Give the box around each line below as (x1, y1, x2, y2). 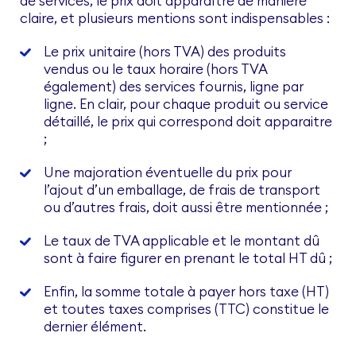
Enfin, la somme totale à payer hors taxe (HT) (44, 283, 329, 301)
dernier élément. (44, 318, 146, 336)
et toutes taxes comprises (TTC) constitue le (44, 300, 329, 319)
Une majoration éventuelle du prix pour (44, 164, 292, 182)
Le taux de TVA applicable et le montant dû (44, 232, 319, 250)
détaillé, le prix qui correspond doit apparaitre (44, 113, 332, 131)
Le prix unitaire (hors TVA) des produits (44, 43, 286, 61)
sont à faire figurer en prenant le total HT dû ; (44, 250, 332, 268)
